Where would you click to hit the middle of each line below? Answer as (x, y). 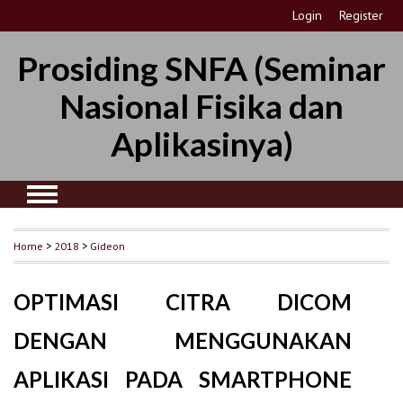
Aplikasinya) (201, 143)
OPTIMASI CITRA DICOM (183, 301)
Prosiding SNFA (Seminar (201, 68)
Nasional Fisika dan (201, 106)
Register (362, 15)
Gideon (107, 245)
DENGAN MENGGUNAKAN (183, 340)
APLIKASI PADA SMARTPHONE (183, 379)
